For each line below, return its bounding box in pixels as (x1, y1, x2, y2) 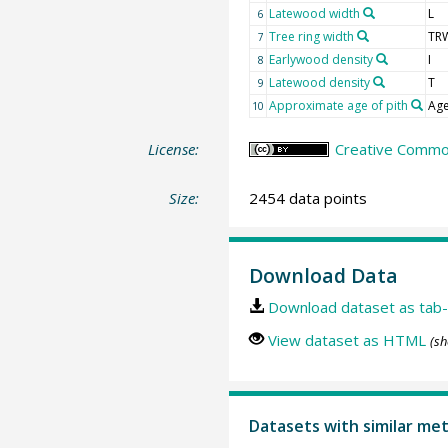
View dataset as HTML (267, 329, 426, 350)
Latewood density (268, 73, 370, 91)
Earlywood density (268, 50, 373, 68)
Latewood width (268, 4, 360, 22)
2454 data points (248, 188, 367, 209)
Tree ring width (268, 27, 354, 45)
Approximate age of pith (268, 96, 408, 114)
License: (148, 138, 200, 159)
